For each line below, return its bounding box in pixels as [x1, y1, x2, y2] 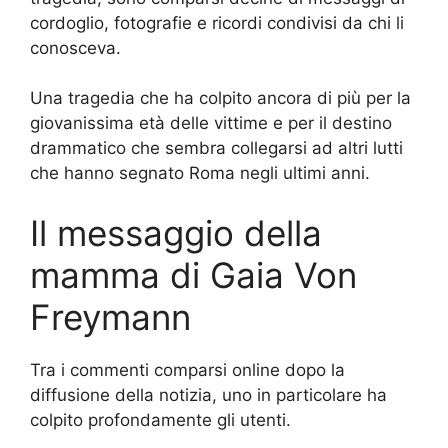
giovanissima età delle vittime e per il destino [30, 113, 392, 134]
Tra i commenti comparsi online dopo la [30, 359, 345, 380]
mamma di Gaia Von [30, 253, 357, 296]
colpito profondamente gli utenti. [30, 409, 291, 430]
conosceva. [30, 37, 121, 58]
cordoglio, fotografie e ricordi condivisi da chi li [30, 12, 404, 33]
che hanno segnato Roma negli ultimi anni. [30, 163, 370, 184]
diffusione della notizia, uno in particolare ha [30, 384, 387, 405]
